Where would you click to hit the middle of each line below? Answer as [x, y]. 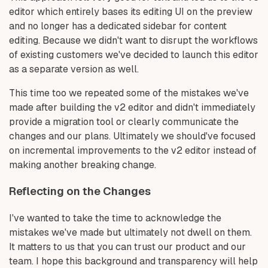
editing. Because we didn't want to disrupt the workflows [133, 40]
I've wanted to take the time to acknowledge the [115, 218]
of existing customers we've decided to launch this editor [134, 54]
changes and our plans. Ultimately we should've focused [132, 136]
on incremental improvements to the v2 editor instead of [133, 150]
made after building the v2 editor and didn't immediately [132, 107]
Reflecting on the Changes [80, 191]
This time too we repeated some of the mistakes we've [129, 93]
